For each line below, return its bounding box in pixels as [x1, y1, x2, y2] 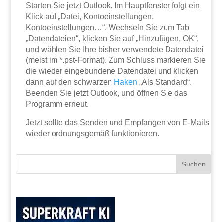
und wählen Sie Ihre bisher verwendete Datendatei [26, 45, 204, 54]
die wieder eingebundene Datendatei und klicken [26, 67, 199, 76]
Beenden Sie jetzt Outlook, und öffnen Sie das [26, 89, 188, 98]
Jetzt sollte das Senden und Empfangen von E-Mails [26, 118, 210, 127]
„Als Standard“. [137, 78, 192, 87]
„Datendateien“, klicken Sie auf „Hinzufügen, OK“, [26, 34, 199, 43]
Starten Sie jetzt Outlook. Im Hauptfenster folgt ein [26, 1, 200, 10]
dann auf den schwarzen [26, 78, 114, 87]
